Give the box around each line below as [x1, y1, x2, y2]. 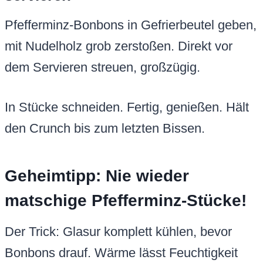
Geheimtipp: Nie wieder [5, 167, 189, 186]
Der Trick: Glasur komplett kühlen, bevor [5, 224, 232, 240]
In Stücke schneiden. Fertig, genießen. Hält [5, 100, 249, 115]
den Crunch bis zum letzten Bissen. [5, 121, 205, 136]
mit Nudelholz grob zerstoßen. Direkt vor [5, 39, 232, 54]
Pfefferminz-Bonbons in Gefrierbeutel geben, [5, 18, 257, 33]
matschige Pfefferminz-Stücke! [5, 191, 247, 210]
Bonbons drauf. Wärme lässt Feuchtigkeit [5, 245, 238, 261]
